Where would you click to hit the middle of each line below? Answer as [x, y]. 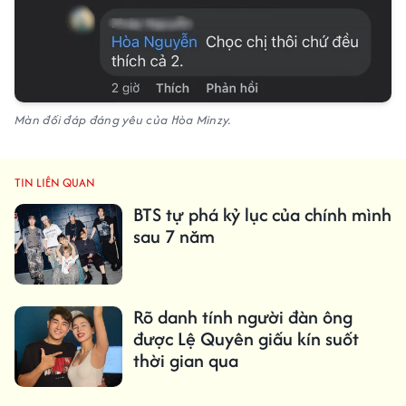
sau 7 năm [174, 237]
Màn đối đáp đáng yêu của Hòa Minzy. [123, 120]
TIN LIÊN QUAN [55, 183]
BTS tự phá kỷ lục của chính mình [262, 215]
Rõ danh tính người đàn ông [242, 317]
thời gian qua [185, 361]
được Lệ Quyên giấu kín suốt [246, 339]
